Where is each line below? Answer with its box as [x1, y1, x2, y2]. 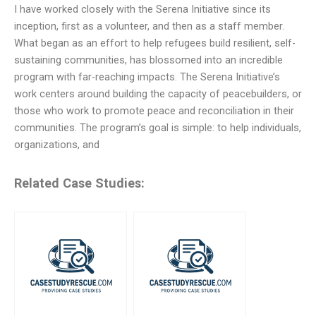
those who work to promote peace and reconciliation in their [14, 104, 294, 118]
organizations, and [14, 138, 99, 152]
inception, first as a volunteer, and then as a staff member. [14, 20, 284, 33]
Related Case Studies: [14, 175, 145, 190]
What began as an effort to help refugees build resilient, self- [14, 37, 296, 50]
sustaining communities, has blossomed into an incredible [14, 54, 283, 67]
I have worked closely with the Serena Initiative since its [14, 3, 271, 16]
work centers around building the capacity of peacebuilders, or [14, 87, 302, 101]
